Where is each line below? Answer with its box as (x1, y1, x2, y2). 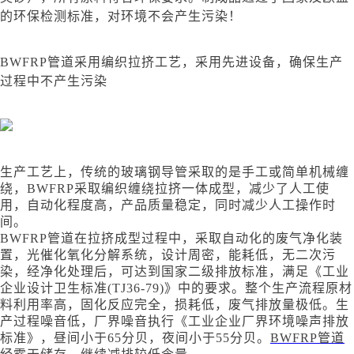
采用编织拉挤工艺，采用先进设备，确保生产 (74, 55, 343, 70)
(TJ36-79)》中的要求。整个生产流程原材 (107, 281, 352, 296)
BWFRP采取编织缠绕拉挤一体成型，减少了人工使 (27, 182, 330, 196)
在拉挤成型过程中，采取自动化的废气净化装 (74, 232, 343, 246)
